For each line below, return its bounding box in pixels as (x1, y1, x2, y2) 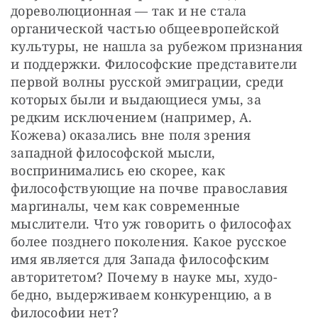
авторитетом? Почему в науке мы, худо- (11, 268, 278, 285)
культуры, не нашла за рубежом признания (11, 37, 303, 55)
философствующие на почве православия (11, 179, 288, 197)
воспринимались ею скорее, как (11, 161, 225, 179)
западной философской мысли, (11, 143, 216, 161)
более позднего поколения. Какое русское (11, 232, 287, 250)
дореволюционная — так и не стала (11, 1, 247, 19)
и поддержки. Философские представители (11, 55, 297, 72)
